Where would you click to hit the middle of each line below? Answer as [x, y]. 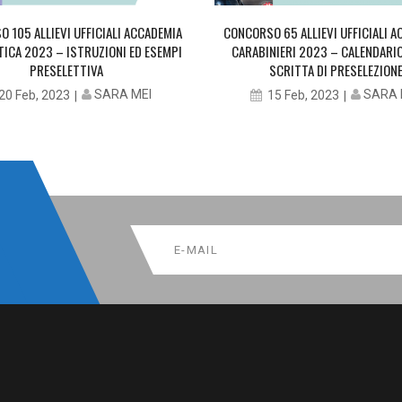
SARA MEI [123, 95]
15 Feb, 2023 [303, 95]
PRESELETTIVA [66, 70]
